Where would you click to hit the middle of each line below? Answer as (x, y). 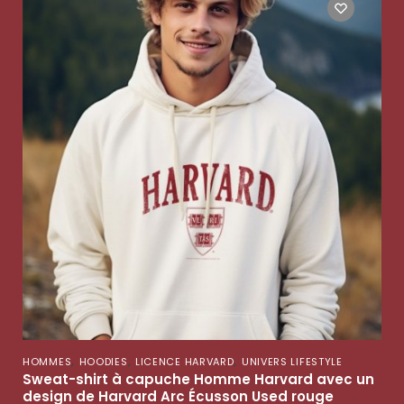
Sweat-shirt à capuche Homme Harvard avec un (198, 379)
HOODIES (103, 361)
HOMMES (47, 361)
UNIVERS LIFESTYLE (292, 361)
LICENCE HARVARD (184, 361)
